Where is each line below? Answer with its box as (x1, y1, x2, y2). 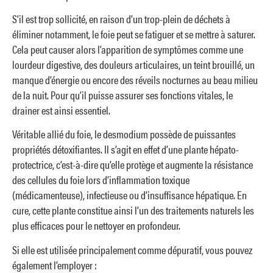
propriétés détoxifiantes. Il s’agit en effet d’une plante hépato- (12, 141, 239, 157)
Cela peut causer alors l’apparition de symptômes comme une (12, 41, 243, 57)
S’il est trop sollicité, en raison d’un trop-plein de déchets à (12, 11, 230, 27)
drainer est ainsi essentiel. (12, 102, 110, 118)
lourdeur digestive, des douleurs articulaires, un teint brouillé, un (12, 57, 255, 73)
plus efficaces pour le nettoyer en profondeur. (12, 218, 180, 233)
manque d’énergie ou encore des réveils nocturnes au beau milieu (12, 72, 258, 88)
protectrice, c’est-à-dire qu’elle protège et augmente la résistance (12, 157, 253, 172)
